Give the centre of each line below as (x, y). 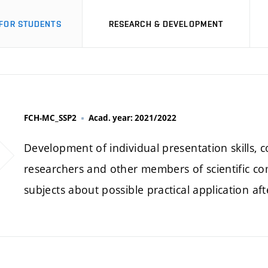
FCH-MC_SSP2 (50, 118)
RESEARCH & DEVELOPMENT (166, 24)
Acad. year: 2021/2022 (133, 118)
